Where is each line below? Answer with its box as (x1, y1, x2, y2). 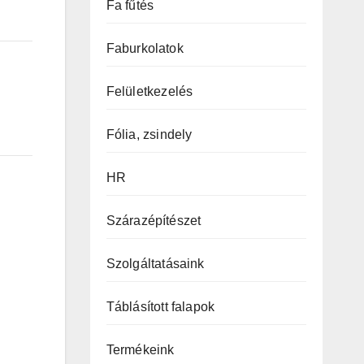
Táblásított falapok (106, 300, 215, 314)
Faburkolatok (106, 41, 184, 55)
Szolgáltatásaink (106, 257, 205, 271)
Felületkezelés (106, 84, 193, 98)
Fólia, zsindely (106, 128, 193, 141)
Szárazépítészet (106, 214, 201, 227)
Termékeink (106, 343, 175, 357)
